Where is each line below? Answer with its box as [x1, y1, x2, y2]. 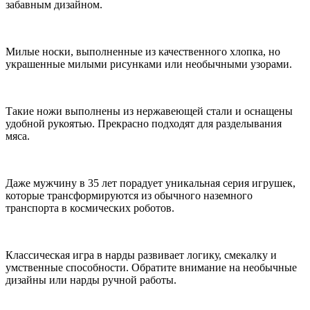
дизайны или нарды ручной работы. [6, 273, 176, 286]
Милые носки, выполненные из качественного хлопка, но [6, 45, 280, 57]
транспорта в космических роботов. [6, 201, 174, 214]
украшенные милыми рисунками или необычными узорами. [6, 57, 292, 70]
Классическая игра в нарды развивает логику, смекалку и [6, 248, 277, 261]
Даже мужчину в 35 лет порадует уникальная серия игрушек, [6, 176, 295, 189]
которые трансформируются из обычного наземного [6, 189, 253, 201]
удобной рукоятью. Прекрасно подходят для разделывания [6, 117, 282, 129]
